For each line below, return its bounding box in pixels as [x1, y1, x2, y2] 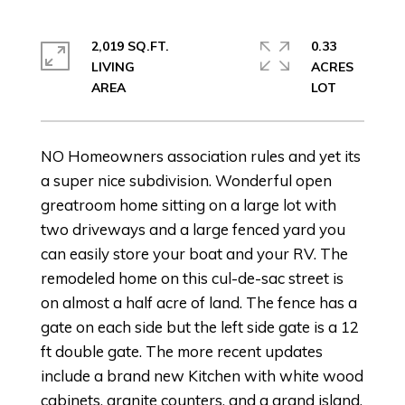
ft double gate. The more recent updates [41, 342, 323, 361]
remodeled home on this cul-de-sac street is [41, 268, 344, 287]
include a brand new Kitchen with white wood [41, 366, 363, 385]
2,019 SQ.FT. [91, 38, 169, 54]
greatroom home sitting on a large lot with [41, 195, 336, 214]
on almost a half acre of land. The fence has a [41, 293, 357, 312]
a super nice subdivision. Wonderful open [41, 171, 332, 190]
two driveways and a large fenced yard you [41, 220, 345, 239]
